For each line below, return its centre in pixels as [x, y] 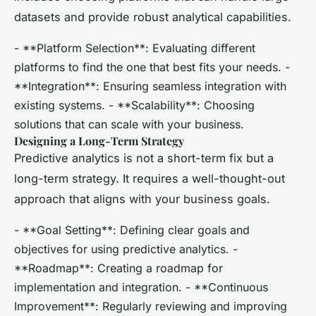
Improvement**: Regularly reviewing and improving [151, 306]
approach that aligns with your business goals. [142, 199]
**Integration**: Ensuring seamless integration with [150, 86]
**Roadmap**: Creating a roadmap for [119, 268]
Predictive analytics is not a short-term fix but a [144, 158]
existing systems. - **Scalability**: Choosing [134, 105]
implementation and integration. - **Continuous [141, 287]
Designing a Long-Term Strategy [99, 140]
